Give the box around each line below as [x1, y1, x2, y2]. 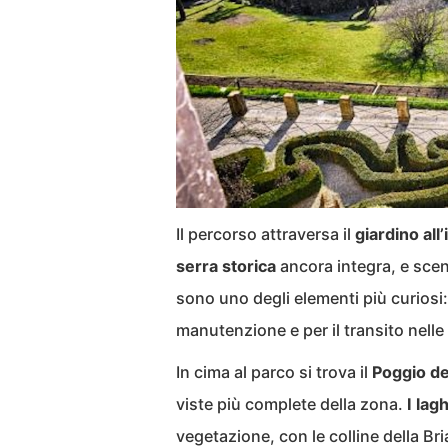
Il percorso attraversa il [176, 223, 355, 244]
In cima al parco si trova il [176, 361, 372, 382]
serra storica [176, 255, 276, 276]
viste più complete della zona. [176, 393, 407, 414]
